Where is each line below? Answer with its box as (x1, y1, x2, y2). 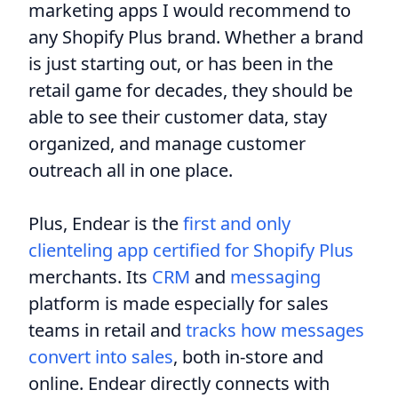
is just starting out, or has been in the (28, 51, 333, 76)
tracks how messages (186, 317, 364, 342)
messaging (230, 264, 321, 289)
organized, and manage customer (28, 131, 306, 155)
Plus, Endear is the (28, 211, 183, 235)
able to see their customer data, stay (28, 104, 327, 129)
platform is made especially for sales (28, 291, 329, 315)
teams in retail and (28, 317, 186, 342)
